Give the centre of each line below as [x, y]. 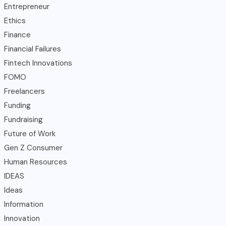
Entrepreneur [27, 6]
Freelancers [24, 91]
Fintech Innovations [38, 63]
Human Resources [36, 162]
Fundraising [23, 119]
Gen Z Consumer [33, 148]
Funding [17, 105]
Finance [17, 35]
